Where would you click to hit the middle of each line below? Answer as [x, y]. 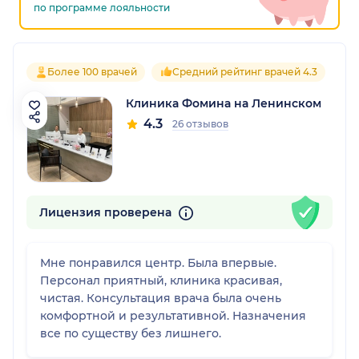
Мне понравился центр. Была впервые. [158, 263]
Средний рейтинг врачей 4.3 [245, 72]
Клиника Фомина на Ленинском [224, 104]
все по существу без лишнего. [131, 334]
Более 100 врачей [92, 72]
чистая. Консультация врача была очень [161, 298]
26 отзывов [200, 124]
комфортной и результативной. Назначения [173, 316]
